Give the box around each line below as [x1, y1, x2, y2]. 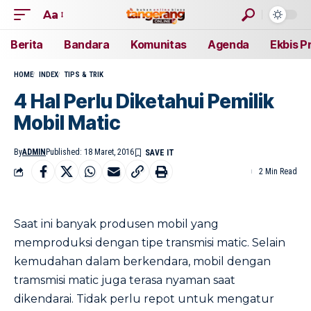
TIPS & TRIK [64, 70, 103, 79]
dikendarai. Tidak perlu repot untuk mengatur [14, 292, 274, 305]
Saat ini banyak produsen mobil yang [14, 217, 219, 230]
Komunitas [130, 37, 187, 51]
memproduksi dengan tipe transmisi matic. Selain [14, 236, 285, 249]
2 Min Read [259, 167, 297, 176]
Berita [10, 37, 44, 51]
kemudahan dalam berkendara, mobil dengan [14, 255, 271, 268]
